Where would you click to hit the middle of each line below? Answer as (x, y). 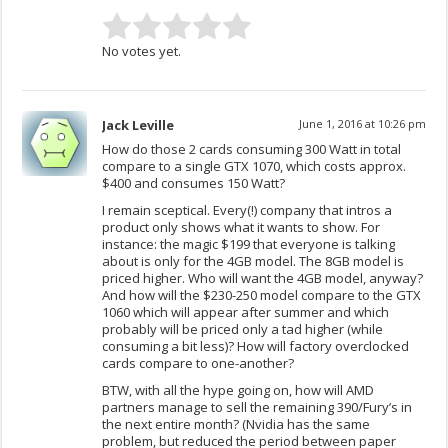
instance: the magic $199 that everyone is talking (249, 244)
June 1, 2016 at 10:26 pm (362, 124)
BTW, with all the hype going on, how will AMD (238, 390)
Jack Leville (138, 125)
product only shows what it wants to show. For (241, 227)
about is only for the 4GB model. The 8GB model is (253, 261)
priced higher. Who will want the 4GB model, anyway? (263, 278)
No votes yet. (142, 51)
